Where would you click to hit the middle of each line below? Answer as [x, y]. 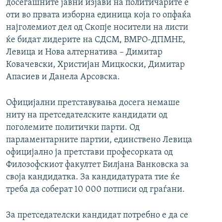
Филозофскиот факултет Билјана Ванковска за [97, 165]
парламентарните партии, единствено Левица [99, 140]
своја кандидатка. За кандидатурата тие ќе [93, 177]
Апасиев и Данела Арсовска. [63, 77]
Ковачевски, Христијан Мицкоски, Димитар [95, 65]
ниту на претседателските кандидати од [87, 115]
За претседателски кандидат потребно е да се [97, 216]
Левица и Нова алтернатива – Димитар [84, 53]
